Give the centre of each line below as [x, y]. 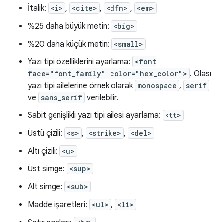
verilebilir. [102, 98]
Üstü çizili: [46, 133]
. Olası [200, 74]
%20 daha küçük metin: [70, 44]
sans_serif [61, 97]
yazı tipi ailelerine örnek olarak [81, 86]
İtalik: [38, 8]
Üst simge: [47, 169]
